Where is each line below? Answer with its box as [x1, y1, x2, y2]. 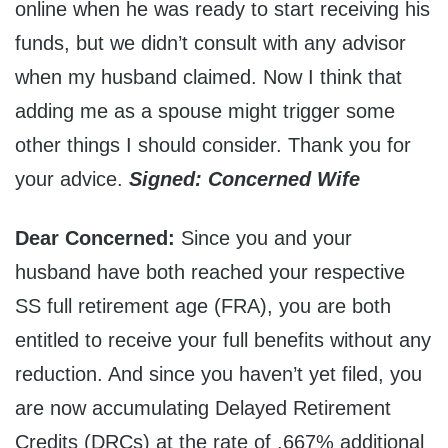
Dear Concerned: [15, 227, 181, 250]
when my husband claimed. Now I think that [15, 66, 402, 89]
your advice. [15, 168, 123, 191]
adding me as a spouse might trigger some [15, 100, 395, 123]
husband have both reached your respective [15, 261, 405, 284]
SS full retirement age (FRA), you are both [15, 295, 391, 318]
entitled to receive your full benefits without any [15, 329, 431, 352]
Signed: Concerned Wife [129, 168, 360, 191]
